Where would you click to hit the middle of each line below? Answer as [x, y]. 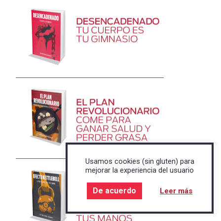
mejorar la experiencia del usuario [140, 170]
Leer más [176, 191]
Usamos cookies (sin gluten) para [140, 161]
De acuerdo [114, 191]
